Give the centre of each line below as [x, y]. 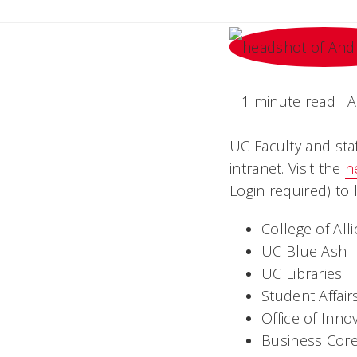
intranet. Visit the [288, 168]
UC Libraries [302, 273]
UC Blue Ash [304, 251]
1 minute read [288, 101]
